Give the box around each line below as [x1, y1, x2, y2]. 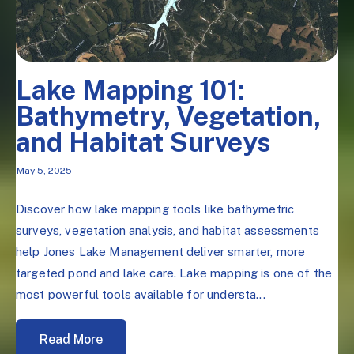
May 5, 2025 [16, 165, 72, 177]
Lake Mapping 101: [16, 73, 245, 106]
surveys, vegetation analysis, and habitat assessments [16, 223, 319, 237]
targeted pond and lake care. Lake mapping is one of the [16, 265, 333, 280]
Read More [40, 331, 103, 347]
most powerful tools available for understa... [16, 287, 265, 301]
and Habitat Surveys [16, 126, 271, 158]
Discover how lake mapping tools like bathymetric [16, 201, 295, 216]
